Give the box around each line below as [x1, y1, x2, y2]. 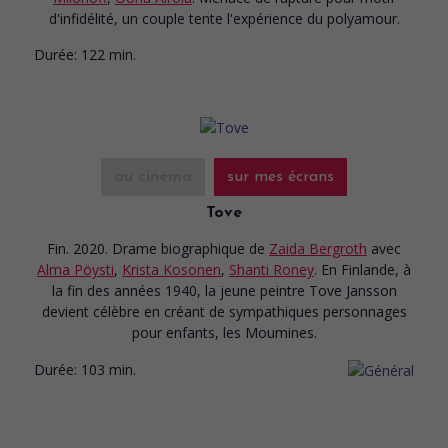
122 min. [81, 44, 136, 64]
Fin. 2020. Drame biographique [47, 238, 249, 258]
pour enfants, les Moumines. [131, 322, 317, 342]
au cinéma [114, 168, 192, 185]
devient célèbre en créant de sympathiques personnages [41, 301, 407, 321]
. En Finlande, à [314, 259, 411, 279]
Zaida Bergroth [269, 238, 367, 258]
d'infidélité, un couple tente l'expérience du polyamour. [48, 8, 400, 28]
